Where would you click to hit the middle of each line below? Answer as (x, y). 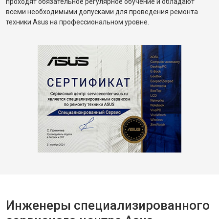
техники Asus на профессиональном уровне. (77, 22)
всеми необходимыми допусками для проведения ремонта (102, 12)
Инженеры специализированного (108, 205)
